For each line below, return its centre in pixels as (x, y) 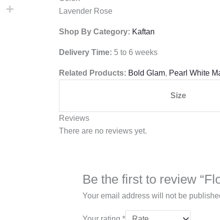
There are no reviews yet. (103, 131)
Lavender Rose (86, 11)
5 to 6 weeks (136, 52)
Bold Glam (147, 73)
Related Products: (93, 73)
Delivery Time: (86, 52)
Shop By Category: (96, 31)
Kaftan (143, 31)
